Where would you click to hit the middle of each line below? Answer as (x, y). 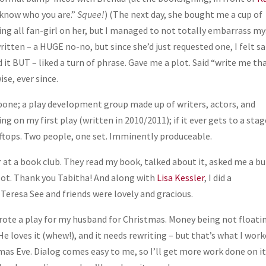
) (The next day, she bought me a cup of (184, 15)
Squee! (91, 15)
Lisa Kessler (181, 178)
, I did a (218, 178)
